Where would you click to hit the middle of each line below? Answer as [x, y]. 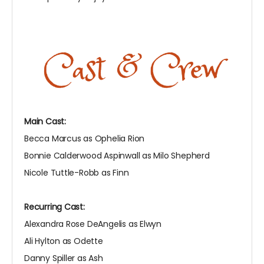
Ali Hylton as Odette [64, 241]
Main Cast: [45, 122]
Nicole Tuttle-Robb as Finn [77, 173]
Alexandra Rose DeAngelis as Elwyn [93, 224]
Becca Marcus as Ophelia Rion [85, 139]
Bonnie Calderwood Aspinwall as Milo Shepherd [117, 156]
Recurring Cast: [55, 207]
